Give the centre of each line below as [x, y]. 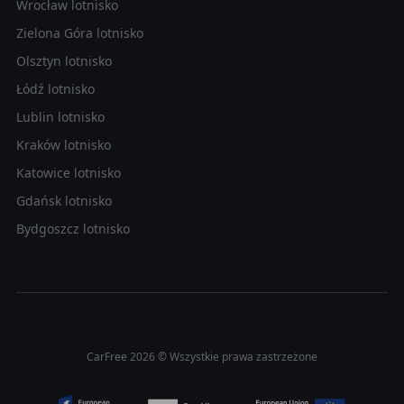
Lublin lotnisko [60, 116]
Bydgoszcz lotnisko [73, 228]
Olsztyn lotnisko [64, 60]
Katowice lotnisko [68, 172]
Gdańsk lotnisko [64, 200]
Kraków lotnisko [63, 144]
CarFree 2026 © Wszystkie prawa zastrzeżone [202, 356]
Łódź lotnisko [55, 88]
